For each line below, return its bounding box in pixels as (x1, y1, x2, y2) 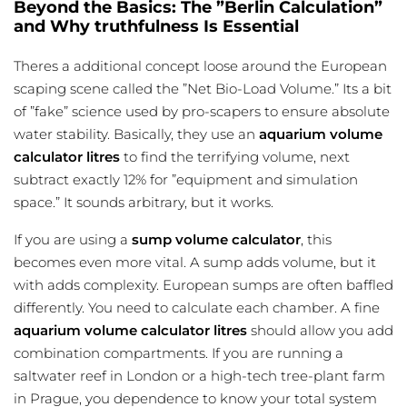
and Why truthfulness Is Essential (14, 16, 299, 37)
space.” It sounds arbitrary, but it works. (14, 194, 273, 212)
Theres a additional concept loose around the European (14, 57, 387, 75)
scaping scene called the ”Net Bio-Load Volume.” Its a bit (14, 80, 392, 98)
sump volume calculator (132, 231, 301, 249)
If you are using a (14, 231, 132, 249)
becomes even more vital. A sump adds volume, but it (14, 253, 376, 272)
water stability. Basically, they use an (14, 125, 259, 144)
